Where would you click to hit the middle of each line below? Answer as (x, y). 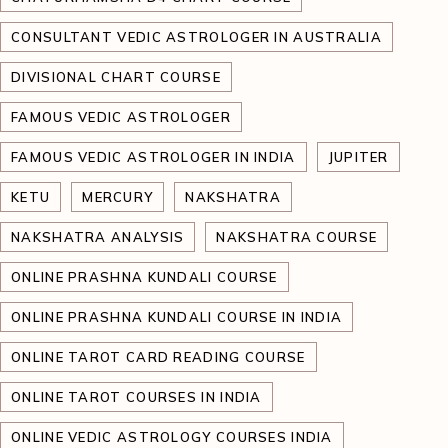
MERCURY (118, 197)
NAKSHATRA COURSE (297, 237)
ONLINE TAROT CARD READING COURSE (158, 357)
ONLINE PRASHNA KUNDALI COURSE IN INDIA (177, 317)
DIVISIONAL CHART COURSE (116, 77)
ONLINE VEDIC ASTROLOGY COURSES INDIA (172, 437)
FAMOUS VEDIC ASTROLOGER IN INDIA (153, 157)
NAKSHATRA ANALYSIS (98, 237)
